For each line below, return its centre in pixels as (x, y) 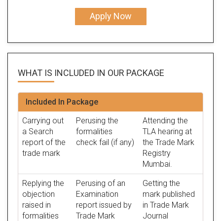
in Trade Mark (166, 205)
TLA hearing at (167, 131)
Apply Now (110, 16)
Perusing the (97, 120)
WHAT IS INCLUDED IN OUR (72, 73)
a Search (38, 131)
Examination (97, 194)
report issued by (104, 205)
